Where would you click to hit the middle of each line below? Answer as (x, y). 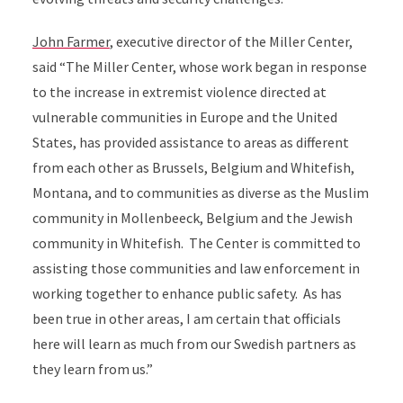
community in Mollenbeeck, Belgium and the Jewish (192, 218)
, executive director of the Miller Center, (231, 41)
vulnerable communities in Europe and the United (184, 117)
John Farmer (71, 41)
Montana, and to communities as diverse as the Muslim (200, 193)
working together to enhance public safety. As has (187, 293)
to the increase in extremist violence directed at (179, 92)
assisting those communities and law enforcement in (196, 268)
